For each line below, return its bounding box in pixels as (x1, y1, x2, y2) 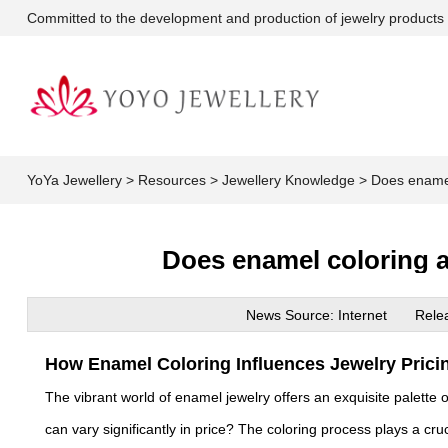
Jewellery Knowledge (221, 172, 355, 188)
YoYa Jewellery (26, 172, 122, 188)
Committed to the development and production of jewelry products (26, 10, 444, 26)
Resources (137, 172, 206, 188)
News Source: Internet (245, 307, 415, 323)
